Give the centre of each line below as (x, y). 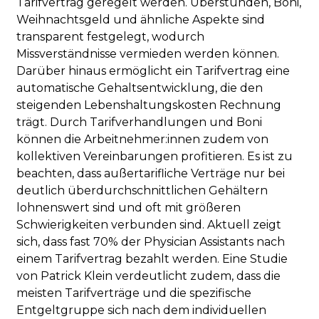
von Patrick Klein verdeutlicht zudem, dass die (149, 276)
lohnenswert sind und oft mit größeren (129, 207)
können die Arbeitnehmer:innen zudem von (143, 139)
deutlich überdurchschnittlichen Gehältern (142, 190)
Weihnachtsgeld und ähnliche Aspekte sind (141, 19)
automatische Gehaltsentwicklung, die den (140, 88)
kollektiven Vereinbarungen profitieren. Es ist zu (155, 156)
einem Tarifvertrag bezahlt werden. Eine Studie (152, 258)
